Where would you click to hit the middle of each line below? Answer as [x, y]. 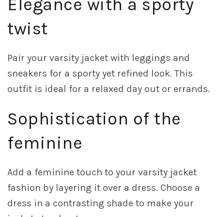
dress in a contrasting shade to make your [101, 203]
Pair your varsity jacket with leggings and [99, 58]
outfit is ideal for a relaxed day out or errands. [108, 89]
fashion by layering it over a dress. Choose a [104, 188]
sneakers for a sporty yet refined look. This [100, 74]
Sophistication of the [94, 119]
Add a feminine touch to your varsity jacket [102, 172]
